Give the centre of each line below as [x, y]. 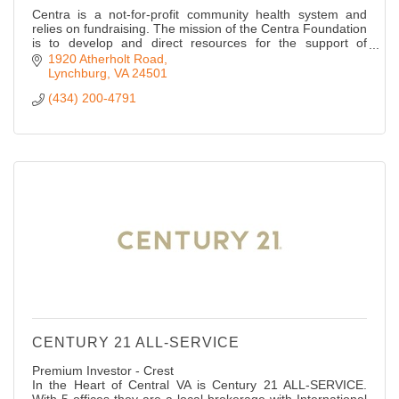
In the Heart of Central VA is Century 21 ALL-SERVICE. [199, 385]
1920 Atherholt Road [106, 59]
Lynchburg [77, 73]
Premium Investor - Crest [103, 371]
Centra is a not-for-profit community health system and [199, 14]
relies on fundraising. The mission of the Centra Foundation [199, 28]
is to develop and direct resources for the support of [199, 42]
